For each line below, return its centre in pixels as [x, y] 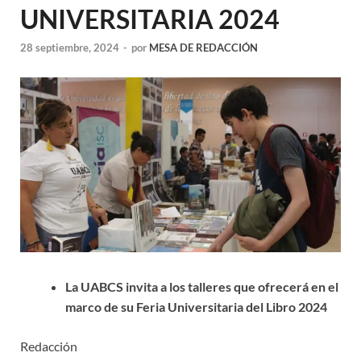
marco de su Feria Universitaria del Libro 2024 [196, 306]
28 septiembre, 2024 [70, 48]
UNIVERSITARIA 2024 [150, 19]
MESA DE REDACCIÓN [203, 48]
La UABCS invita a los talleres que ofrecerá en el [202, 286]
